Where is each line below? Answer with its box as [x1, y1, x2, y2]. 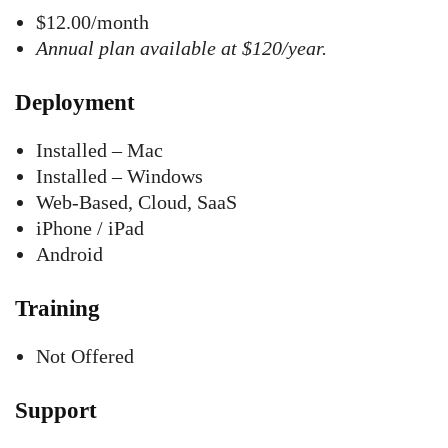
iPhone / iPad [36, 217, 144, 239]
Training [15, 296, 100, 321]
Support [15, 398, 97, 423]
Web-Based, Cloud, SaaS [36, 191, 237, 213]
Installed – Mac [36, 139, 163, 161]
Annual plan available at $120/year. [36, 37, 327, 59]
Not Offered [36, 345, 134, 367]
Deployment [15, 90, 135, 115]
